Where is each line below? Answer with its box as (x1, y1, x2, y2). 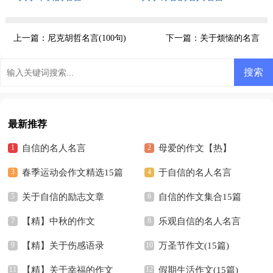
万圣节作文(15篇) (158, 241, 229, 250)
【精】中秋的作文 (22, 216, 96, 226)
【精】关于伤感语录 (22, 241, 105, 250)
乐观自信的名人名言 (158, 216, 241, 226)
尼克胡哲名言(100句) (47, 33, 126, 43)
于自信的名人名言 (158, 168, 232, 177)
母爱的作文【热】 (158, 143, 232, 153)
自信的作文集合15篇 (158, 192, 241, 202)
